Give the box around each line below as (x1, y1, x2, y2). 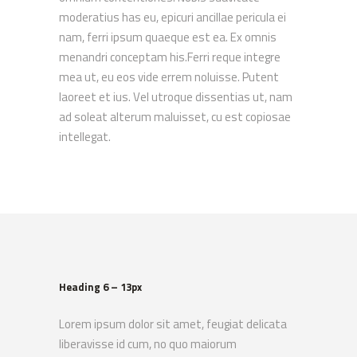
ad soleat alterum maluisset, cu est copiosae (59, 108, 291, 126)
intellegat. (59, 127, 111, 146)
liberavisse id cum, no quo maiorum (59, 335, 237, 353)
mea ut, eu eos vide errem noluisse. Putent (59, 68, 279, 86)
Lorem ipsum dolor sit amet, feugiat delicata (59, 315, 287, 333)
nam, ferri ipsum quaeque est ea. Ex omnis (59, 28, 277, 46)
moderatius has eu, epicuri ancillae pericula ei (59, 8, 286, 26)
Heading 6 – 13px (59, 279, 142, 295)
